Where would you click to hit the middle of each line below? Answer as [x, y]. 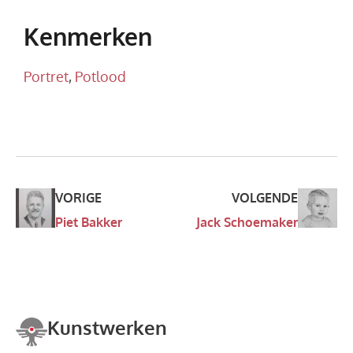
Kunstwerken [107, 327]
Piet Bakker [89, 222]
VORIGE [78, 197]
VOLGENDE [265, 197]
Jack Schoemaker [247, 222]
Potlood [100, 76]
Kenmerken [88, 36]
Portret [46, 76]
